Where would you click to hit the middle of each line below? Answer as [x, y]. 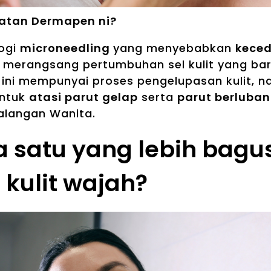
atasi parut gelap [83, 97]
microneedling [67, 48]
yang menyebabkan [174, 48]
